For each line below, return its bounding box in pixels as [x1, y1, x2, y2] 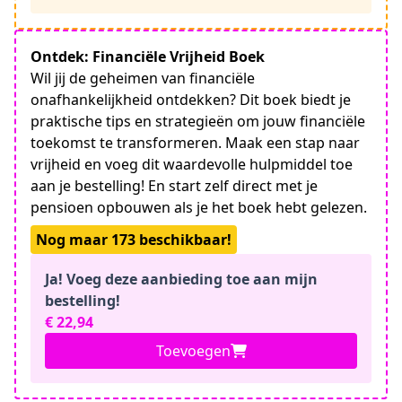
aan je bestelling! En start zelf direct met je [31, 176, 318, 196]
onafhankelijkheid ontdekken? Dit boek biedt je [31, 90, 351, 109]
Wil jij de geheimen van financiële [31, 68, 255, 88]
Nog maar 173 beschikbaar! [36, 230, 232, 249]
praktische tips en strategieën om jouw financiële [31, 111, 365, 131]
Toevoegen [155, 341, 231, 361]
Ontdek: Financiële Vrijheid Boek [31, 47, 265, 66]
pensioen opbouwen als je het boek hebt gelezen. [31, 197, 367, 217]
